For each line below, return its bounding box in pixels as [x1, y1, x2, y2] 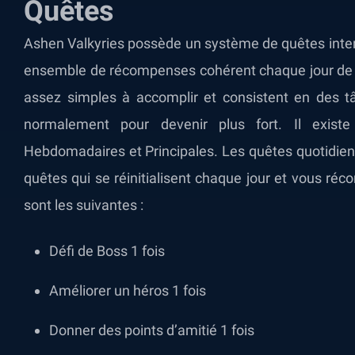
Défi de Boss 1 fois [49, 242, 165, 259]
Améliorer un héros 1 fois [49, 282, 206, 299]
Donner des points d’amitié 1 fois [49, 322, 254, 338]
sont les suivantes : [24, 197, 143, 213]
